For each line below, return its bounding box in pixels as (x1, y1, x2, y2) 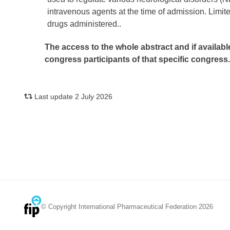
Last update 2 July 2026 (32, 92, 112, 101)
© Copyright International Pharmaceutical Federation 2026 (41, 202, 213, 210)
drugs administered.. (47, 20, 121, 29)
